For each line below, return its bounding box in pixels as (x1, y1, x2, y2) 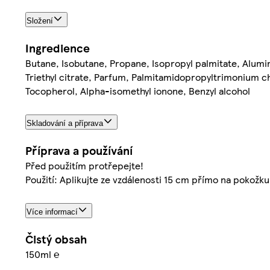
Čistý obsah (25, 230, 87, 247)
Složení (27, 16, 53, 26)
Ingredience (25, 40, 90, 57)
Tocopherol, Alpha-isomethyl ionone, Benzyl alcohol (25, 84, 250, 98)
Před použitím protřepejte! (25, 159, 143, 173)
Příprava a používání (25, 142, 133, 159)
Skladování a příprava (27, 119, 103, 128)
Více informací (27, 207, 78, 217)
